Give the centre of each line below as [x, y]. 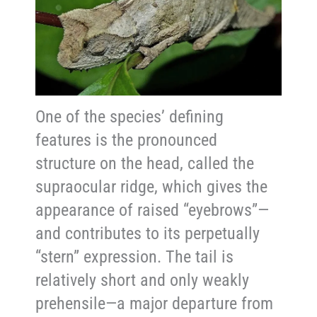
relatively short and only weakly [143, 281]
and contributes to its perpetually [148, 234]
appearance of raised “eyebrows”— [152, 211]
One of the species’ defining [130, 117]
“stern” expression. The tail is [135, 257]
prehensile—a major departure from [155, 304]
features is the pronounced [127, 140]
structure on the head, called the [145, 164]
